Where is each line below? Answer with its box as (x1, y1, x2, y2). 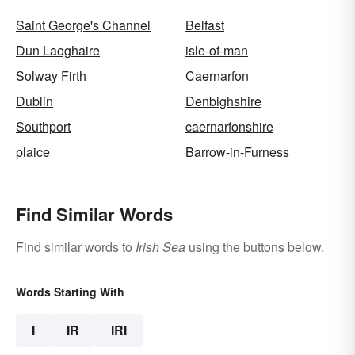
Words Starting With (16, 283, 124, 300)
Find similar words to (16, 237, 136, 256)
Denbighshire (185, 91, 261, 110)
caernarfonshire (185, 116, 273, 136)
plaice (16, 142, 50, 161)
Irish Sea (136, 237, 185, 256)
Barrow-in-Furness (185, 142, 289, 161)
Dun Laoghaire (16, 40, 100, 59)
